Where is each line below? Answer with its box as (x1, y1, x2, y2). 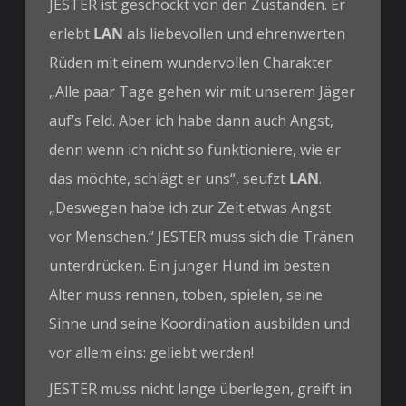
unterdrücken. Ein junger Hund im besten (49, 255, 331, 275)
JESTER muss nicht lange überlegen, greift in (49, 378, 353, 399)
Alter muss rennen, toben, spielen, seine (49, 284, 324, 304)
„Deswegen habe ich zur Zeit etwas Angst (49, 197, 332, 217)
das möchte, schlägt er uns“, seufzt (49, 168, 290, 188)
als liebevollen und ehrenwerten (123, 23, 346, 43)
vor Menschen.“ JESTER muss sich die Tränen (49, 226, 354, 246)
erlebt (49, 23, 94, 43)
